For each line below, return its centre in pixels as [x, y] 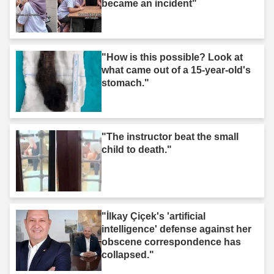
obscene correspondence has [171, 242]
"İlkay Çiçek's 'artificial [154, 216]
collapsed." [128, 254]
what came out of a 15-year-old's [176, 70]
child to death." [137, 149]
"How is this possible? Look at [172, 57]
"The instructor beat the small [170, 136]
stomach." [125, 83]
